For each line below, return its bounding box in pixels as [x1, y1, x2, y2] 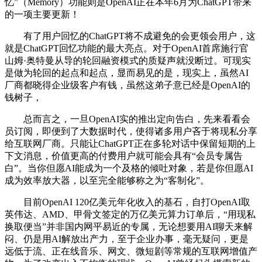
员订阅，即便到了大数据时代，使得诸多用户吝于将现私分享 [5, 126, 257, 136]
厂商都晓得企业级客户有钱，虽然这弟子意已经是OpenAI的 [5, 80, 250, 90]
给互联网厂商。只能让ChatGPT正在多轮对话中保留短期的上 [5, 138, 256, 149]
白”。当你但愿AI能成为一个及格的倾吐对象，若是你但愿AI [5, 163, 253, 173]
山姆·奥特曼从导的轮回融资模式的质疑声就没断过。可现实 [5, 55, 251, 65]
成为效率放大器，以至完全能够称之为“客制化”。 [5, 175, 209, 185]
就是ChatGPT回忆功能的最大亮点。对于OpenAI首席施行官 [5, 43, 249, 53]
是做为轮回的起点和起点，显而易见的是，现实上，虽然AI [5, 67, 249, 78]
